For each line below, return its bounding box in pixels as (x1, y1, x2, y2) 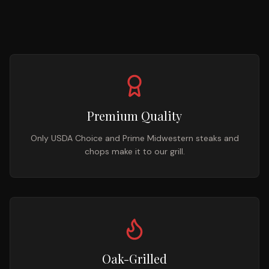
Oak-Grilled (102, 250, 167, 267)
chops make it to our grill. (84, 146, 185, 157)
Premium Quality (87, 107, 182, 124)
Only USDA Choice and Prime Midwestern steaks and (30, 133, 239, 144)
